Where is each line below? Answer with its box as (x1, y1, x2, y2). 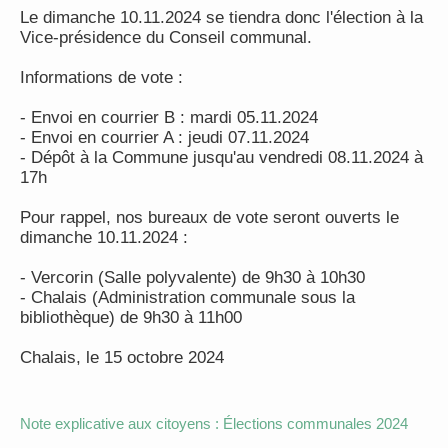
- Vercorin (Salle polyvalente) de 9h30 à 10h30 (20, 268, 365, 287)
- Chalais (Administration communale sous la (20, 288, 355, 307)
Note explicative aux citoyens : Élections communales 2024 (20, 415, 408, 432)
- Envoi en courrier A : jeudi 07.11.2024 (20, 128, 309, 147)
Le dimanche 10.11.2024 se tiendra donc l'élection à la (20, 8, 423, 27)
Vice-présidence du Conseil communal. (20, 28, 312, 47)
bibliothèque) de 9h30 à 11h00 (20, 308, 242, 327)
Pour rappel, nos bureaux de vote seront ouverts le (20, 208, 399, 227)
